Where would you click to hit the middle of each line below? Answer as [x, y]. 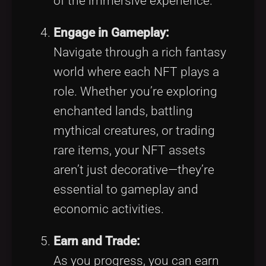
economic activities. [109, 209]
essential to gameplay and [126, 189]
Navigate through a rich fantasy [140, 52]
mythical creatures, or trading [134, 130]
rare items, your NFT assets [129, 150]
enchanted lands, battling [123, 111]
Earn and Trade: [97, 241]
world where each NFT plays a [136, 72]
